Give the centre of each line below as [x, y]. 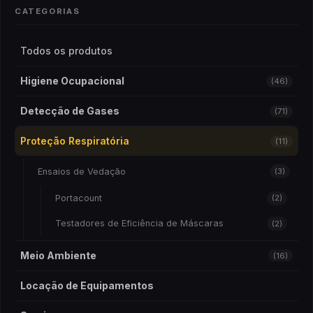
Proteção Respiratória [75, 141]
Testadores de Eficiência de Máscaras [139, 224]
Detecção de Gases [70, 111]
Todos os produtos [66, 51]
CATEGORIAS [48, 12]
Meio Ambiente [58, 255]
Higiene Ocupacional [72, 81]
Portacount [79, 198]
